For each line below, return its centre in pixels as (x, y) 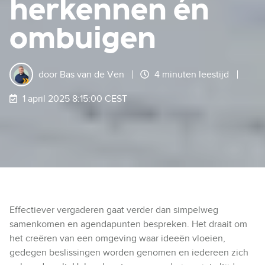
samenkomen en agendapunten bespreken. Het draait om (128, 224)
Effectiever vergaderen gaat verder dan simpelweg (114, 210)
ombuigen (83, 38)
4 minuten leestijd (192, 74)
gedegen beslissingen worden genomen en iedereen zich (129, 253)
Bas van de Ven (92, 74)
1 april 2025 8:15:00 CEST (75, 98)
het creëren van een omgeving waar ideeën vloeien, (117, 239)
